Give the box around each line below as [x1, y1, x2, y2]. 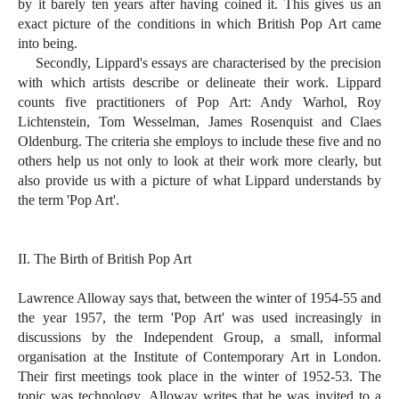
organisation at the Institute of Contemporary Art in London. [18, 349, 381, 365]
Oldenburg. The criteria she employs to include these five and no [18, 134, 381, 150]
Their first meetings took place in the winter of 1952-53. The [18, 369, 381, 385]
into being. [18, 36, 77, 52]
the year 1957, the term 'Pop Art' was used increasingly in [18, 310, 381, 326]
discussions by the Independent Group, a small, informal [18, 330, 381, 346]
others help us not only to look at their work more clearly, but [18, 153, 381, 169]
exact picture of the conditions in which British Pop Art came [18, 16, 381, 32]
